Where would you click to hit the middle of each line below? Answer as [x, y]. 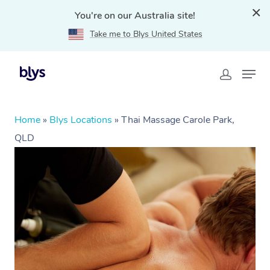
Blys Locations [81, 120]
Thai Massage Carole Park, [178, 120]
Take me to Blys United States [146, 34]
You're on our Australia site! [135, 16]
